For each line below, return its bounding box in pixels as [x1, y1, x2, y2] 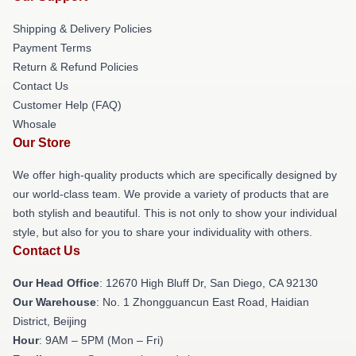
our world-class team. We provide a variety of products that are [13, 187, 329, 200]
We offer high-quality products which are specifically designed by [13, 168, 337, 181]
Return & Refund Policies [13, 60, 138, 73]
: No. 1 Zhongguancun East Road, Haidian [96, 295, 309, 308]
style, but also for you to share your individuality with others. [13, 225, 312, 238]
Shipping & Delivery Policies [13, 21, 152, 35]
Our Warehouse [13, 295, 96, 308]
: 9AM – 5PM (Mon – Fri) [39, 333, 164, 346]
